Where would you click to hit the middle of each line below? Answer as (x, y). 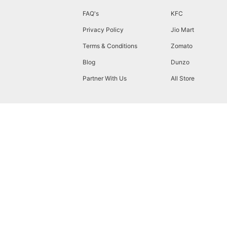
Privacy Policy (103, 30)
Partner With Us (105, 78)
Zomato (182, 46)
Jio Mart (183, 30)
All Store (183, 78)
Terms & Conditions (110, 46)
